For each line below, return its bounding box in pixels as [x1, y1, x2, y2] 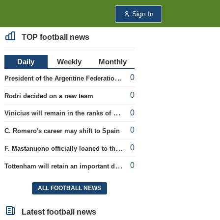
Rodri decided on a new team [4, 92, 93, 100]
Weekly [57, 57, 82, 66]
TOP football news [19, 33, 89, 41]
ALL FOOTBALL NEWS [37, 185, 101, 192]
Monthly [99, 57, 127, 66]
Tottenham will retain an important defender [114, 161, 123, 170]
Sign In [132, 10, 154, 18]
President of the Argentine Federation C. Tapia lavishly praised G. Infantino [114, 73, 122, 82]
